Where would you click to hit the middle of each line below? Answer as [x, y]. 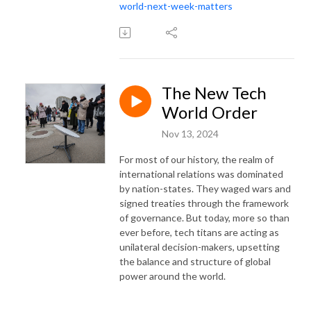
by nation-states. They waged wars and [205, 188]
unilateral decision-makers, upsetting [200, 246]
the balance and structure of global [195, 261]
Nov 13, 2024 [190, 133]
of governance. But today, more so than [204, 217]
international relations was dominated [201, 174]
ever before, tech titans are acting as [199, 232]
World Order [210, 112]
